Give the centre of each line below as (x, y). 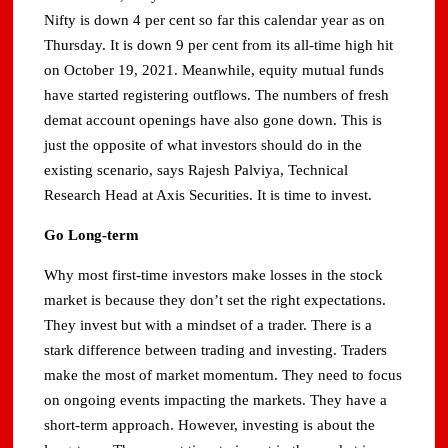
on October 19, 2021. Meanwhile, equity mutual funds (214, 70)
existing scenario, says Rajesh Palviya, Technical (196, 170)
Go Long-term (92, 235)
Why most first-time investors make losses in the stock (214, 275)
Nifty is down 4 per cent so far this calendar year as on (215, 20)
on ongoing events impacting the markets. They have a (216, 400)
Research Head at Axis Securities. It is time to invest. (208, 195)
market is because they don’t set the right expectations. (215, 300)
